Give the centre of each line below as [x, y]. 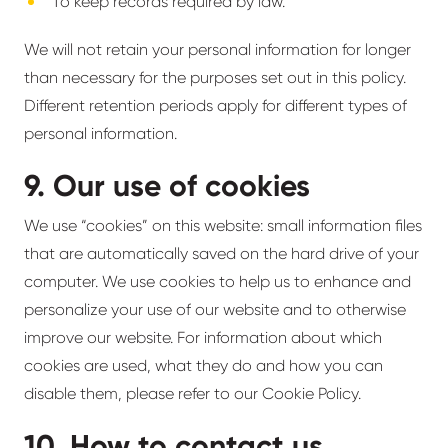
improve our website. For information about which [203, 337]
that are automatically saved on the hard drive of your [221, 253]
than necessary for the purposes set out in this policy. [215, 77]
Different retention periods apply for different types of [215, 105]
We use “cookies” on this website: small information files [223, 225]
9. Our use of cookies [167, 186]
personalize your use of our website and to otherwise [215, 309]
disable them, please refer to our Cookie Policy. [192, 393]
